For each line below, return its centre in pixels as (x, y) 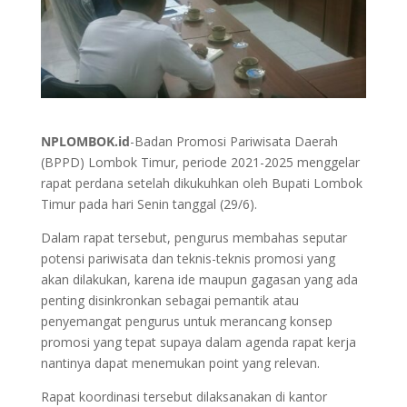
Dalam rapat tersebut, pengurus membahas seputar (194, 238)
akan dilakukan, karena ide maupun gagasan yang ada (199, 280)
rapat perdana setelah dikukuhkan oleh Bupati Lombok (201, 184)
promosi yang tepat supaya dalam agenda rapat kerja (198, 342)
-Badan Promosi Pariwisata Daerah (233, 142)
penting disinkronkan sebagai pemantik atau (169, 301)
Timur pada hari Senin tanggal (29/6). (149, 204)
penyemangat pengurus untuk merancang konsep (186, 322)
